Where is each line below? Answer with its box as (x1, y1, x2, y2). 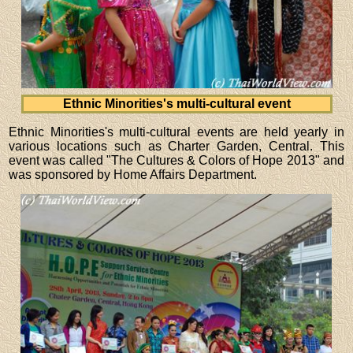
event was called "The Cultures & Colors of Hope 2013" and (9, 153, 344, 167)
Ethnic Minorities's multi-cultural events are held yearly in (9, 124, 344, 139)
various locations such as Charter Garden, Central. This (9, 139, 344, 153)
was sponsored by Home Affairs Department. (9, 167, 258, 181)
